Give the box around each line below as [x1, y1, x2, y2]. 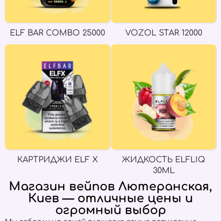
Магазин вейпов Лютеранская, [9, 180, 212, 193]
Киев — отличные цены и [28, 192, 193, 205]
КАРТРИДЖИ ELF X [17, 155, 98, 164]
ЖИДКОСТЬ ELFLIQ [122, 155, 205, 164]
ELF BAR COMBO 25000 [10, 29, 105, 37]
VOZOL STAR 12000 [125, 29, 202, 37]
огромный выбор [55, 204, 166, 217]
